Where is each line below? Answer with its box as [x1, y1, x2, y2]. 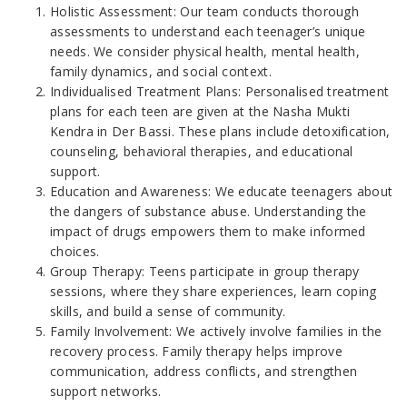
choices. [50, 243, 100, 261]
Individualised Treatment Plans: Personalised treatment [50, 83, 390, 101]
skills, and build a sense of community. [50, 303, 286, 321]
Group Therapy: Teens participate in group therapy [50, 263, 360, 281]
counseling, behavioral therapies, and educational [50, 143, 353, 161]
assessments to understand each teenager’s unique [50, 23, 366, 41]
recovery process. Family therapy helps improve [50, 342, 342, 361]
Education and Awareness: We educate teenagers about [50, 183, 393, 201]
